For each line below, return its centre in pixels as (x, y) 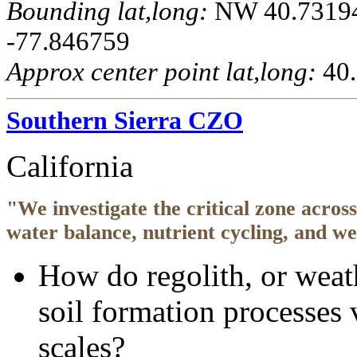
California (70, 167)
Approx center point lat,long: (161, 72)
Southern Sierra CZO (125, 121)
